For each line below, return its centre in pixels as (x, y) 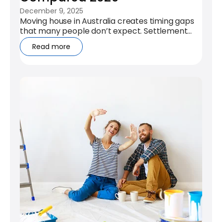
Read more (51, 47)
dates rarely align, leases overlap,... (85, 41)
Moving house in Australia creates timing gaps (107, 21)
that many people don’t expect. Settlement (104, 31)
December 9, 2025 (52, 11)
